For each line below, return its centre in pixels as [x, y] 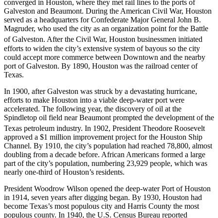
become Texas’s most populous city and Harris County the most [101, 206]
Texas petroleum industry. [43, 128]
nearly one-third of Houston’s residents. [64, 172]
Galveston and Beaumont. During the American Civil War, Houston [108, 11]
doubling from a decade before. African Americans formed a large [105, 155]
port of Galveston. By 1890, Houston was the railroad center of [101, 66]
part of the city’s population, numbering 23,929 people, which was [106, 163]
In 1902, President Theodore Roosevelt [144, 128]
